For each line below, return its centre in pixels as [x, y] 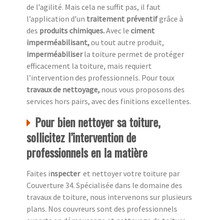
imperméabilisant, [59, 42]
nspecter [67, 173]
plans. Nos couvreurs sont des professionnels [102, 208]
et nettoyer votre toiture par [131, 173]
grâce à [171, 18]
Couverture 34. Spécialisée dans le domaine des [104, 185]
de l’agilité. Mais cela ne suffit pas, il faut [94, 7]
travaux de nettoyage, [64, 89]
